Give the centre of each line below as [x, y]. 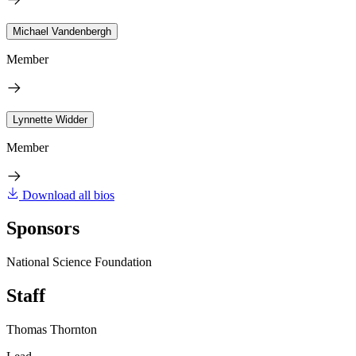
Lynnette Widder [50, 119]
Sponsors [43, 228]
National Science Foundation [79, 262]
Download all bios [68, 195]
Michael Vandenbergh [62, 31]
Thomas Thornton [52, 330]
